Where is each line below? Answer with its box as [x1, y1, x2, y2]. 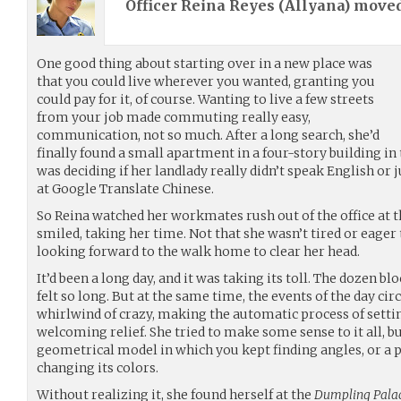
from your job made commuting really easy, [37, 108, 311, 125]
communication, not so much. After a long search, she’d [37, 126, 380, 143]
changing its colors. [37, 359, 158, 376]
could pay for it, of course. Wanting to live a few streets [37, 90, 374, 107]
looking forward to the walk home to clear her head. [37, 243, 360, 260]
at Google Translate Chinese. [37, 180, 214, 197]
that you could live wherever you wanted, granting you [37, 73, 375, 90]
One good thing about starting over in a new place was [37, 55, 372, 72]
